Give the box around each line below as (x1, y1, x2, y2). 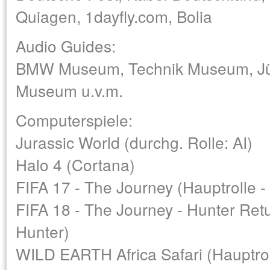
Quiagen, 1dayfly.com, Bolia (16, 5, 212, 27)
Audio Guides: (16, 34, 116, 57)
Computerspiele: (16, 108, 133, 131)
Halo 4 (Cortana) (16, 153, 135, 175)
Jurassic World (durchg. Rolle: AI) (16, 131, 253, 153)
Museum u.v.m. (16, 79, 123, 101)
